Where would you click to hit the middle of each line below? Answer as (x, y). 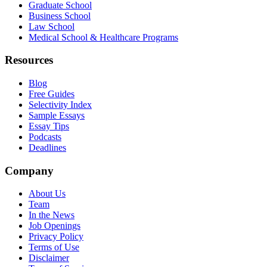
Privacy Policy (56, 237)
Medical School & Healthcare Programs (103, 37)
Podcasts (45, 136)
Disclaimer (49, 258)
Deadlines (47, 147)
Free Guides (52, 94)
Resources (29, 60)
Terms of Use (54, 247)
